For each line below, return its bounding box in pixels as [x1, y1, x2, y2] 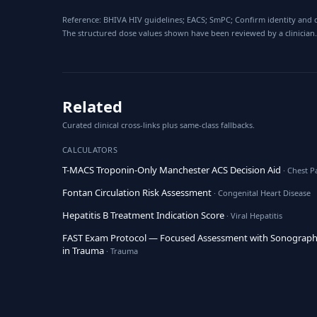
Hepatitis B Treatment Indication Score [62, 209, 224, 221]
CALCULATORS [62, 144, 118, 155]
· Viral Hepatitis [224, 210, 282, 221]
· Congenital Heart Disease [212, 188, 311, 198]
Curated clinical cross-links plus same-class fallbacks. [62, 120, 255, 130]
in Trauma [62, 244, 104, 257]
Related [62, 96, 122, 117]
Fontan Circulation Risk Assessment [62, 186, 212, 199]
